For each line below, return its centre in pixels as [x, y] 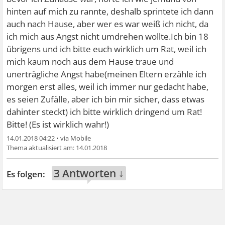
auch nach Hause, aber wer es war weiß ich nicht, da [108, 24]
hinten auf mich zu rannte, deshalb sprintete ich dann [110, 11]
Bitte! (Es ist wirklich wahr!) [58, 124]
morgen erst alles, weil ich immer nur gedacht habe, [108, 87]
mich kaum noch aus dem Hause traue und [90, 62]
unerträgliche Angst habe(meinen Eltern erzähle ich [107, 74]
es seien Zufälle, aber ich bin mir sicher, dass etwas [106, 99]
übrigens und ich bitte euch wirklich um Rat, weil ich [107, 49]
